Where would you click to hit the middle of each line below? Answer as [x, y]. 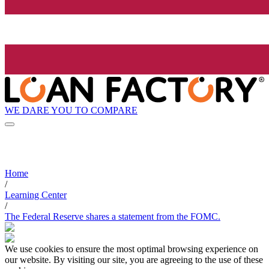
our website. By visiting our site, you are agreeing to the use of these [134, 260]
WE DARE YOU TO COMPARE [71, 110]
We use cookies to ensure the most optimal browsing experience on [131, 249]
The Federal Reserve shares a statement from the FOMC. [113, 217]
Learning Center [36, 195]
